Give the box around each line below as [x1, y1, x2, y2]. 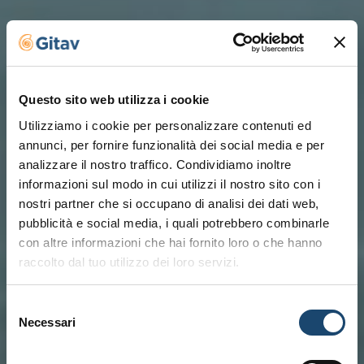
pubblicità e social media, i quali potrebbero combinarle [19, 215, 329, 230]
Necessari [19, 315, 76, 329]
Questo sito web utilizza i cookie [19, 93, 210, 106]
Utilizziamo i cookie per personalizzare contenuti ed [19, 118, 311, 132]
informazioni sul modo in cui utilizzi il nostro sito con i [19, 176, 320, 191]
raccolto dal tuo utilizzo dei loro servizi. [19, 254, 240, 269]
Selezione [6, 299, 58, 313]
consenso [6, 338, 58, 352]
